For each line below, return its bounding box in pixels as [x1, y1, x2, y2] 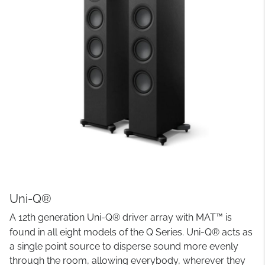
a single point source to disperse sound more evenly [9, 241, 238, 252]
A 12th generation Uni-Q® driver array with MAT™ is [9, 212, 232, 223]
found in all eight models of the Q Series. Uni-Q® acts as [9, 227, 253, 238]
